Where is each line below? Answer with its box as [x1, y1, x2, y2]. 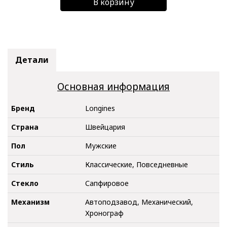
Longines [85, 103, 115, 113]
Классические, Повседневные [85, 160, 188, 170]
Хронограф [85, 208, 124, 218]
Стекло [11, 178, 39, 188]
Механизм [11, 197, 50, 207]
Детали [15, 54, 49, 66]
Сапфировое [85, 178, 129, 188]
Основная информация [57, 80, 170, 94]
